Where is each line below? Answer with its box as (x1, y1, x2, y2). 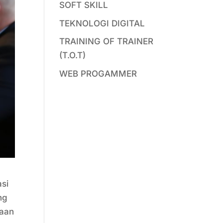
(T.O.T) (59, 50, 86, 60)
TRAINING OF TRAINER (59, 36, 154, 46)
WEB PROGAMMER (59, 68, 137, 79)
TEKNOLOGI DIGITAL (59, 18, 145, 28)
